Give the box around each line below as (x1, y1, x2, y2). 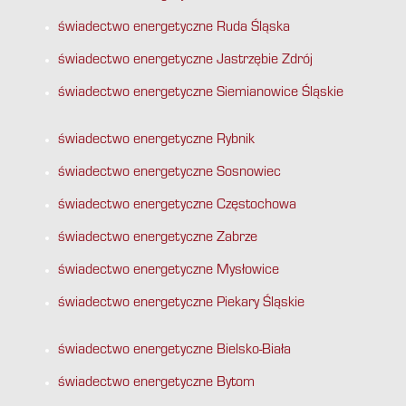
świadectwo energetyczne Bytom (58, 376, 255, 391)
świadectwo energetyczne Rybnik (58, 133, 255, 149)
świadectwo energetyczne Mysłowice (58, 264, 279, 279)
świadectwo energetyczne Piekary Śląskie (58, 296, 304, 312)
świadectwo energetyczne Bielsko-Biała (58, 343, 291, 359)
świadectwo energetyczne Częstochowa (58, 198, 296, 214)
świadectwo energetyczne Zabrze (58, 231, 257, 246)
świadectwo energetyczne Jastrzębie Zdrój (58, 53, 313, 69)
